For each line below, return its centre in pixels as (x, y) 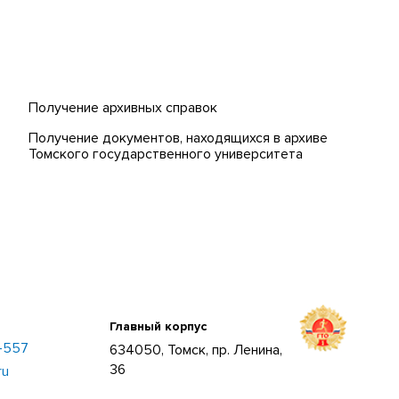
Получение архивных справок (123, 108)
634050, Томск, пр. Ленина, (196, 350)
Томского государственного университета (166, 155)
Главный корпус (159, 326)
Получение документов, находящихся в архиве (179, 138)
